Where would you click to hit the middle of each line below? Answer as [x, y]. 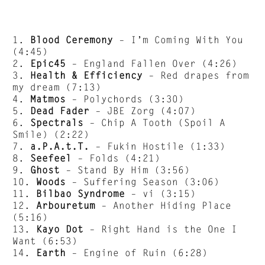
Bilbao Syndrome [81, 193]
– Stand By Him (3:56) [125, 170]
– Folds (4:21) [116, 158]
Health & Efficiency [87, 75]
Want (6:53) [45, 241]
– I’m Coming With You [178, 40]
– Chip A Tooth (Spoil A [155, 122]
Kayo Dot [60, 229]
